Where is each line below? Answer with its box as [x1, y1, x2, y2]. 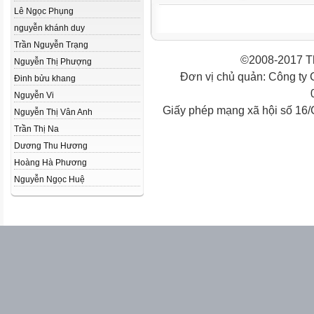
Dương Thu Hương [14, 141, 88, 151]
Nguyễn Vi [14, 90, 54, 100]
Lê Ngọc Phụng [14, 6, 74, 16]
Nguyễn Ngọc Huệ [14, 175, 85, 184]
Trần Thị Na [14, 124, 59, 134]
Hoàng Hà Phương [14, 158, 87, 168]
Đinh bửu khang [14, 74, 76, 83]
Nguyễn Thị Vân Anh [14, 107, 93, 117]
